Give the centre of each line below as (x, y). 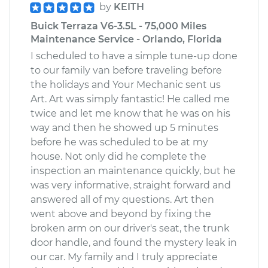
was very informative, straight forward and (131, 185)
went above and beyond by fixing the (121, 214)
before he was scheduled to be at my (119, 142)
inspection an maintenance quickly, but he (133, 170)
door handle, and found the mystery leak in (134, 242)
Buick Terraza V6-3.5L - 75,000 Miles (118, 26)
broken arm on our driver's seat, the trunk (130, 228)
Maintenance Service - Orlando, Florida (126, 39)
